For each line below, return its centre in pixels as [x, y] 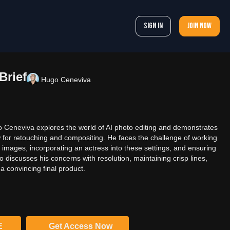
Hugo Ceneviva [66, 79]
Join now [199, 26]
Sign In [153, 26]
